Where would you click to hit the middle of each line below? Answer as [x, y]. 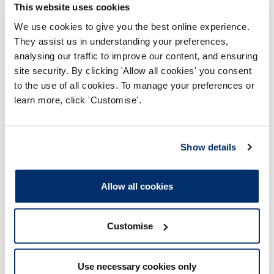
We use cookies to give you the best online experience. [132, 26]
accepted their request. [86, 164]
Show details [209, 147]
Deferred [56, 36]
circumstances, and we [83, 151]
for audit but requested [85, 127]
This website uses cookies [72, 7]
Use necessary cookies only [137, 266]
